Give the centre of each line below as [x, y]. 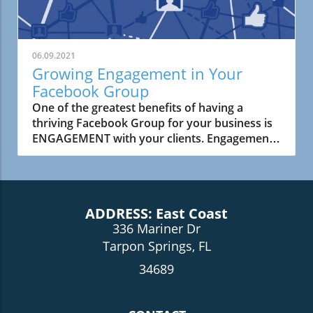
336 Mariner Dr [156, 229]
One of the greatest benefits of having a [138, 108]
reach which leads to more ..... [111, 169]
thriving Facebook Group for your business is [152, 123]
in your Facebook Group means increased [143, 154]
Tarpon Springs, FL [156, 246]
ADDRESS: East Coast [156, 214]
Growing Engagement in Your [137, 74]
